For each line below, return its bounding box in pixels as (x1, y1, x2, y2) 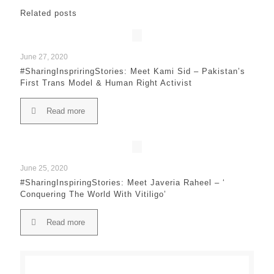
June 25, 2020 (20, 164, 68, 172)
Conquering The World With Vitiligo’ (20, 190, 166, 199)
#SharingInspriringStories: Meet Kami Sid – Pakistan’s (20, 67, 245, 76)
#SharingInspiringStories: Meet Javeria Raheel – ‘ (20, 178, 225, 187)
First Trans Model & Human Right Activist (20, 78, 192, 87)
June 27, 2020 (20, 53, 68, 61)
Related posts (20, 9, 77, 18)
